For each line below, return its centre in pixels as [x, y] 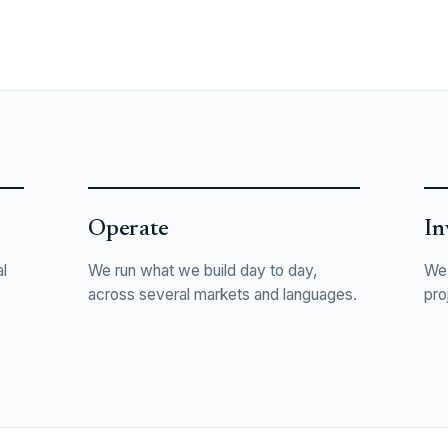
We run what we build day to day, [202, 270]
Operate [128, 230]
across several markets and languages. [222, 294]
